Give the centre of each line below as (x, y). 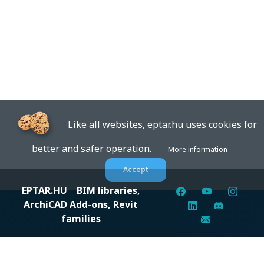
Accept (136, 169)
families (81, 219)
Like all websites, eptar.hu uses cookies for (156, 124)
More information (198, 149)
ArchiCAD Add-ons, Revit (81, 205)
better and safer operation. (100, 148)
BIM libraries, (103, 191)
